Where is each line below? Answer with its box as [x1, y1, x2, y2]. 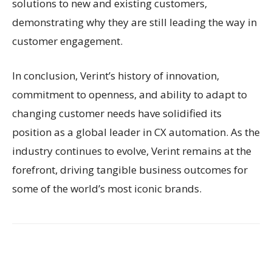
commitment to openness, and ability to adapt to [12, 87, 247, 101]
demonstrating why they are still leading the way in [12, 15, 257, 29]
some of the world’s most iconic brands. [12, 181, 202, 195]
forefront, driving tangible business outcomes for [12, 162, 248, 177]
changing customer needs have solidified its [12, 106, 222, 120]
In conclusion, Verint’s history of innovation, [12, 68, 219, 83]
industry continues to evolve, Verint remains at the [12, 143, 251, 158]
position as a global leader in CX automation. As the [12, 124, 260, 139]
